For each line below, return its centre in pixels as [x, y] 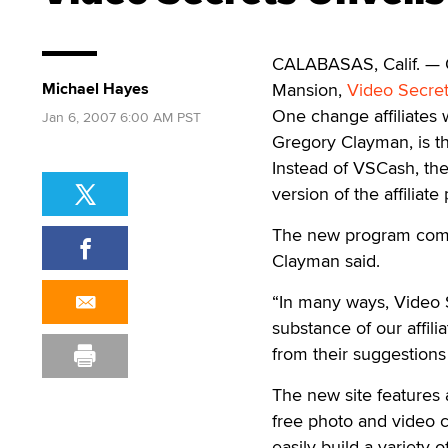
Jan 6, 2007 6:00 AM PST [121, 117]
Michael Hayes [95, 88]
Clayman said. [326, 260]
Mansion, [309, 89]
